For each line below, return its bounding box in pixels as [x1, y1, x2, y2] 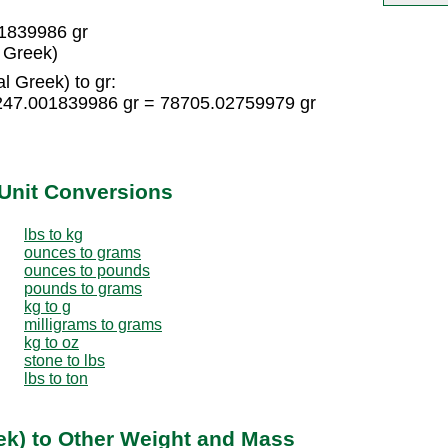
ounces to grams [24, 243, 141, 261]
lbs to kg [24, 225, 83, 243]
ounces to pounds [24, 261, 150, 279]
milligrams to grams [24, 315, 162, 333]
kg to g [24, 297, 71, 315]
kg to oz [24, 333, 79, 351]
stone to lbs [24, 351, 105, 369]
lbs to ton [24, 369, 88, 387]
